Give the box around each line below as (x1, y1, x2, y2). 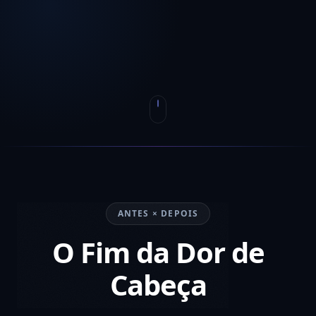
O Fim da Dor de (51, 232, 265, 272)
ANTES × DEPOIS (117, 207, 199, 219)
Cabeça (109, 265, 207, 304)
